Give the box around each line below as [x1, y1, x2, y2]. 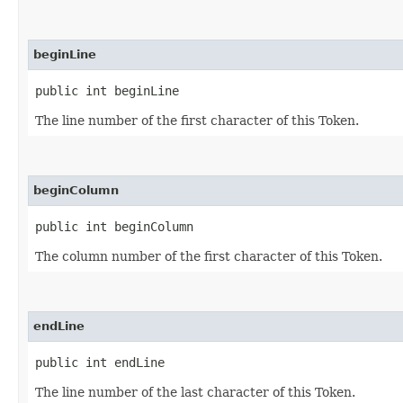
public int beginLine [35, 84, 179, 98]
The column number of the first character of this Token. [35, 249, 382, 264]
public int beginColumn [35, 219, 193, 234]
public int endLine [35, 355, 165, 370]
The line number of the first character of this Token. [35, 113, 359, 128]
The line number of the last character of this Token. [35, 385, 355, 399]
